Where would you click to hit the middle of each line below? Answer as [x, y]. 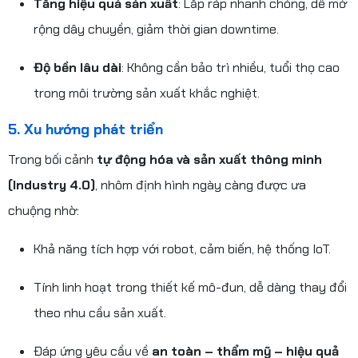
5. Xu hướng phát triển [86, 129]
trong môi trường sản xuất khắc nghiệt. [147, 93]
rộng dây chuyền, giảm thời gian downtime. [156, 29]
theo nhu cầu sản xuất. [100, 312]
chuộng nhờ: [44, 210]
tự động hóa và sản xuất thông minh [209, 159]
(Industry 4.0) [52, 185]
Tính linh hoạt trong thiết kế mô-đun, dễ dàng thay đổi [190, 287]
